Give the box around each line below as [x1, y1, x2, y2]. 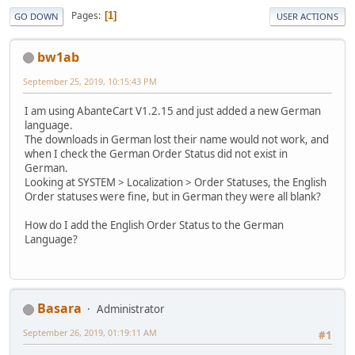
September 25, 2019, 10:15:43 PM [23, 74, 157, 87]
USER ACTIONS [277, 10, 338, 22]
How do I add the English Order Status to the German [25, 217, 284, 232]
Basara [37, 300, 82, 318]
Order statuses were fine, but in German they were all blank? [25, 189, 321, 204]
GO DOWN [14, 10, 59, 22]
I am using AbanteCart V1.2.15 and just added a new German [25, 103, 321, 118]
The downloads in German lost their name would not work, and [25, 132, 329, 147]
